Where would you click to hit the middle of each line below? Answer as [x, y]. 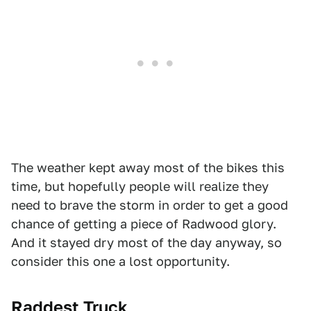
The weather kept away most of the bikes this [148, 168]
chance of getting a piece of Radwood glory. [144, 224]
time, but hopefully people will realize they [140, 187]
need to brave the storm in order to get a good [150, 205]
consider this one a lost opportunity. [120, 262]
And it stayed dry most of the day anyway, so [146, 243]
